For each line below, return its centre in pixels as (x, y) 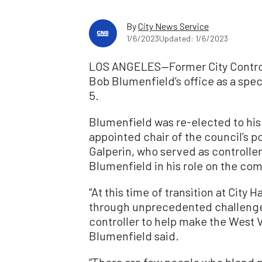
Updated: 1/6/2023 (194, 38)
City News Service (173, 26)
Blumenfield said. (134, 235)
